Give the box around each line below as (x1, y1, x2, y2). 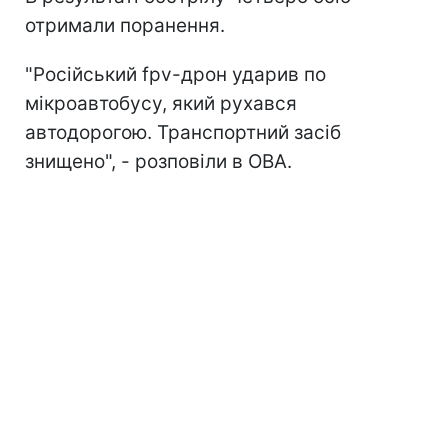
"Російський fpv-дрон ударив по (25, 63, 326, 87)
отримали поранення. (25, 14, 225, 38)
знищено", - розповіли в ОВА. (25, 150, 292, 174)
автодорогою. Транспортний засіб (25, 121, 341, 145)
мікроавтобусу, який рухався (25, 92, 297, 116)
